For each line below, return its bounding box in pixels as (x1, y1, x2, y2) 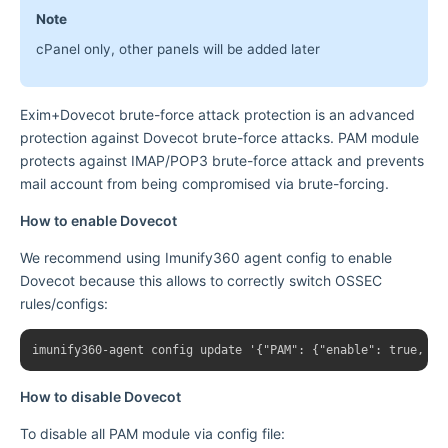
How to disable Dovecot (20, 387, 181, 405)
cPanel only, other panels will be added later (36, 41, 320, 58)
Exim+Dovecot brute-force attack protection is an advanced (20, 105, 415, 123)
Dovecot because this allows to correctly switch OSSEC (20, 271, 382, 289)
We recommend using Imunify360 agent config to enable (20, 248, 392, 266)
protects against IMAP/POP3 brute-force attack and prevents (20, 151, 424, 169)
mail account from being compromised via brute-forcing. (20, 174, 389, 192)
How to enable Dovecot (20, 211, 177, 229)
